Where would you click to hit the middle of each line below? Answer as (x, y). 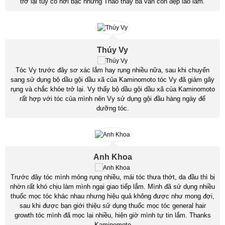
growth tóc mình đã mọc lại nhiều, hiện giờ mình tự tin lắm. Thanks (113, 215)
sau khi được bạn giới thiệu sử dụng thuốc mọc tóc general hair (113, 205)
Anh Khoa (113, 157)
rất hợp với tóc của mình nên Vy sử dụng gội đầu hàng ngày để (113, 98)
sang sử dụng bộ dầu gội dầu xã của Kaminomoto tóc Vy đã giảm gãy (113, 79)
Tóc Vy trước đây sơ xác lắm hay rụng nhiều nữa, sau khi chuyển (113, 70)
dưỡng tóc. (113, 108)
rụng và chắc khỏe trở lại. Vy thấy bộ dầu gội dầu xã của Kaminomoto (113, 89)
